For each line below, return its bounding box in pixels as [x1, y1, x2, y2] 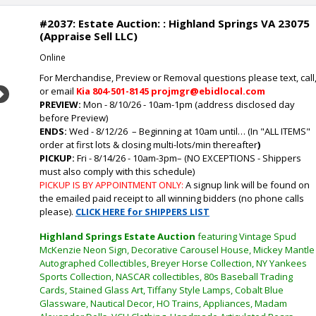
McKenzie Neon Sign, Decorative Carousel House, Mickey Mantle [39, 243, 315, 256]
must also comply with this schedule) [39, 165, 197, 178]
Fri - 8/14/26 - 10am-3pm [75, 152, 177, 164]
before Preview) [39, 111, 108, 124]
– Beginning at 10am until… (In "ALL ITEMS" [130, 125, 310, 138]
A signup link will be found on [186, 178, 310, 191]
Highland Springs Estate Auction [39, 230, 197, 243]
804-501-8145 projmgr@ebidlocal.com [90, 85, 265, 97]
